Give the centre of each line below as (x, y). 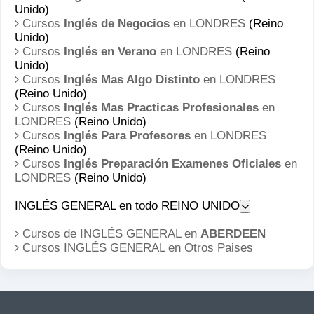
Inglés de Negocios (117, 23)
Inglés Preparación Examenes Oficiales (172, 164)
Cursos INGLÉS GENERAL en (102, 248)
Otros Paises (219, 248)
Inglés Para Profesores (127, 136)
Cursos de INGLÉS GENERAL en (110, 234)
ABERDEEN (233, 234)
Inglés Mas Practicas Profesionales (161, 108)
